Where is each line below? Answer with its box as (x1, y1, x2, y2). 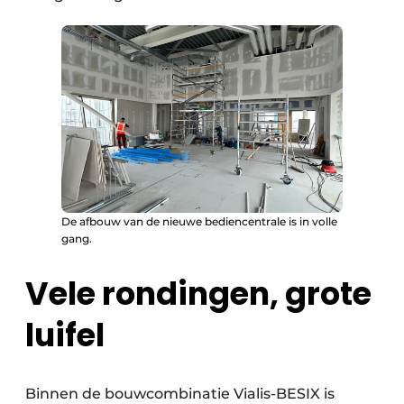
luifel (25, 312, 105, 357)
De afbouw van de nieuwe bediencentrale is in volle (61, 214, 337, 228)
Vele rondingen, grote (25, 271, 372, 316)
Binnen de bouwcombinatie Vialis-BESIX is (25, 384, 335, 402)
